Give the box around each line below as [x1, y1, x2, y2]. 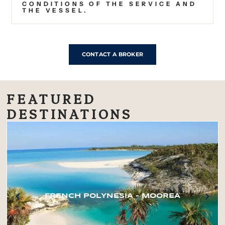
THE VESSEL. [22, 6, 88, 14]
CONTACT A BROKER [81, 50, 144, 58]
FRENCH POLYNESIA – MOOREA [45, 193, 180, 200]
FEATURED [7, 89, 96, 107]
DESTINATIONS [7, 104, 133, 122]
